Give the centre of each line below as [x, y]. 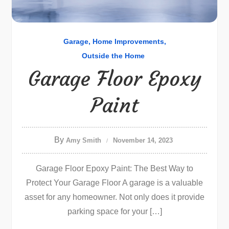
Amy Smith [83, 140]
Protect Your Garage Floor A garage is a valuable [114, 183]
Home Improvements [128, 41]
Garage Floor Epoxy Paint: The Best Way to [114, 168]
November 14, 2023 [143, 140]
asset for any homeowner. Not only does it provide [114, 197]
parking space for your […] [114, 211]
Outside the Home [113, 56]
